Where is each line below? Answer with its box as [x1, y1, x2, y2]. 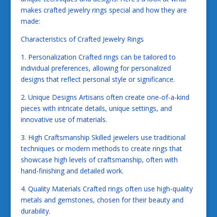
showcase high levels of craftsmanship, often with [20, 155, 178, 164]
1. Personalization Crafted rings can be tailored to [20, 52, 176, 62]
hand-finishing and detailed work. [20, 166, 124, 175]
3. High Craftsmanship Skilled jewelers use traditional [20, 132, 186, 142]
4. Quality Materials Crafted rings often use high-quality [20, 184, 193, 193]
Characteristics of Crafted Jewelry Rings [20, 34, 144, 44]
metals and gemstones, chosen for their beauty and [20, 195, 184, 204]
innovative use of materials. [20, 114, 107, 124]
